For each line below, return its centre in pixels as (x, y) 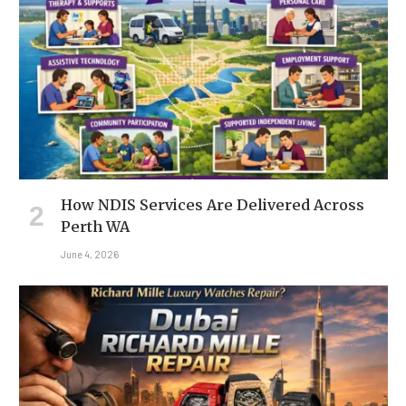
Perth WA (95, 226)
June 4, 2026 (90, 254)
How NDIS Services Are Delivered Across (213, 204)
